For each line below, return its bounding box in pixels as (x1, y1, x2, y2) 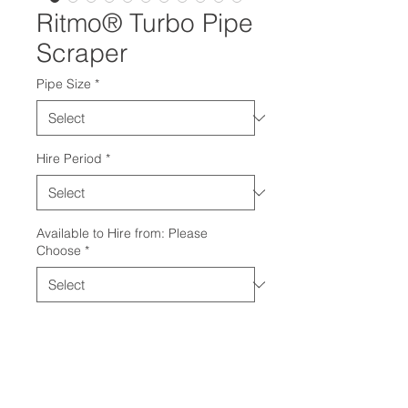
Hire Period (36, 150, 102, 168)
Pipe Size (36, 76, 91, 93)
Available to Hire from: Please (36, 225, 208, 242)
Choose (36, 242, 81, 260)
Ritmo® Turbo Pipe (36, 7, 253, 39)
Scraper (36, 37, 127, 69)
